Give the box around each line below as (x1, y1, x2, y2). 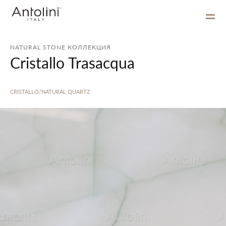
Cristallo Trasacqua (10, 52, 135, 73)
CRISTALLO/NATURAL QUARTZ (10, 88, 90, 95)
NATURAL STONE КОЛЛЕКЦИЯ (10, 43, 111, 51)
